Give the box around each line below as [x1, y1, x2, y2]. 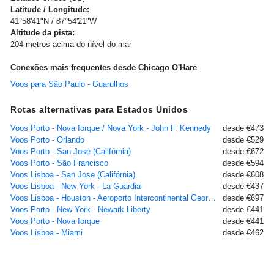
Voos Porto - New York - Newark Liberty [10, 205, 150, 214]
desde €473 [223, 124, 264, 133]
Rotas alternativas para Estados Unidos [10, 105, 188, 114]
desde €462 [223, 228, 264, 237]
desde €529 [223, 135, 264, 144]
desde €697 [223, 193, 264, 202]
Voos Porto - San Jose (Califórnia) [10, 147, 131, 156]
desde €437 [223, 182, 264, 191]
